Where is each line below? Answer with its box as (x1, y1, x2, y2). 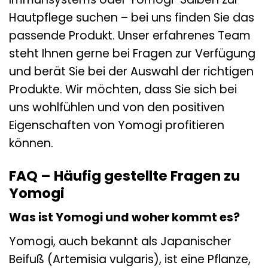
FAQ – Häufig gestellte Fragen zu (9, 166, 240, 185)
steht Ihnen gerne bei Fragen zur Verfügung (9, 45, 255, 62)
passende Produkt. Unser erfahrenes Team (9, 27, 251, 44)
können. (9, 135, 53, 151)
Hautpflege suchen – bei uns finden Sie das (9, 9, 254, 26)
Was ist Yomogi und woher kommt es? (9, 209, 240, 226)
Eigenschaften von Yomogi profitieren (9, 117, 224, 133)
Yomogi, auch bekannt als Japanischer (9, 233, 232, 249)
